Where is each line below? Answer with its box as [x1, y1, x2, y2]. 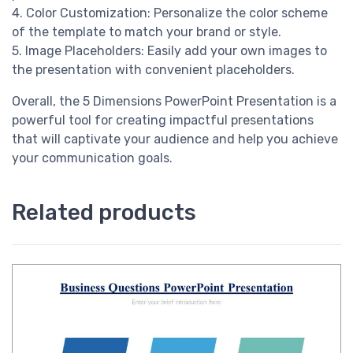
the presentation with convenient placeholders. [12, 62, 295, 78]
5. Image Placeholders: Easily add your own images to [12, 43, 327, 59]
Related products [12, 199, 196, 226]
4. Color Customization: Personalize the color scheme [12, 6, 328, 21]
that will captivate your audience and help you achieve [12, 132, 338, 147]
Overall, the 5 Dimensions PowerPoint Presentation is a [12, 94, 336, 110]
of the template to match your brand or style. [12, 24, 281, 40]
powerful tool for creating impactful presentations [12, 113, 314, 128]
